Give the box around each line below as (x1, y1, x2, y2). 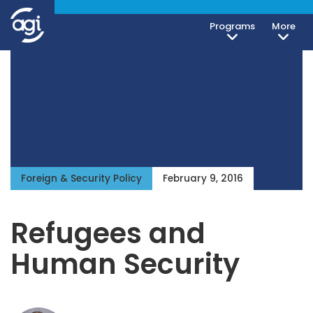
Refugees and (10, 214, 205, 253)
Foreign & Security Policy (21, 172, 142, 185)
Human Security (10, 245, 240, 284)
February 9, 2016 (163, 172, 243, 185)
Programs (210, 20, 255, 33)
